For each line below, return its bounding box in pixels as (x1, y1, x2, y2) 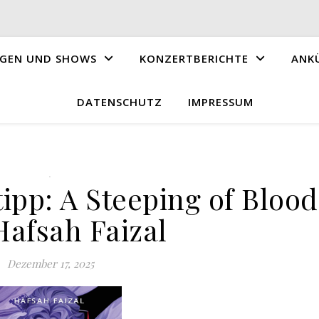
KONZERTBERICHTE (140, 51, 249, 66)
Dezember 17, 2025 (6, 256, 94, 271)
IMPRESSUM (188, 95, 253, 109)
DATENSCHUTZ (77, 95, 162, 109)
